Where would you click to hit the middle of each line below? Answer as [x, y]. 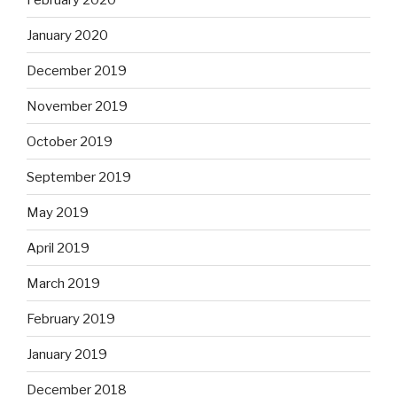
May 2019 [58, 212]
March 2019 [63, 283]
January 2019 [67, 354]
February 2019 [71, 319]
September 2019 [79, 177]
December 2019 [77, 70]
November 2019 [77, 106]
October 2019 [70, 141]
